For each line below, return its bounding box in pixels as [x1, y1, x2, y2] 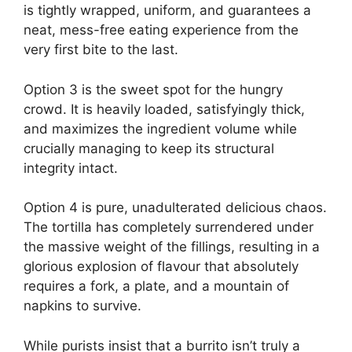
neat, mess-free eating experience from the [24, 22, 299, 38]
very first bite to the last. [24, 42, 178, 58]
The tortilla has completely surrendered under [24, 219, 313, 236]
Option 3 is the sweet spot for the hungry [24, 81, 283, 97]
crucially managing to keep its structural [24, 140, 274, 156]
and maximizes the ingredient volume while [24, 120, 297, 137]
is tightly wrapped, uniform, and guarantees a [24, 2, 311, 19]
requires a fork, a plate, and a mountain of [24, 278, 289, 295]
